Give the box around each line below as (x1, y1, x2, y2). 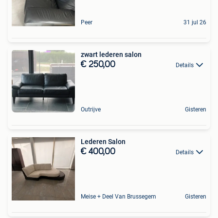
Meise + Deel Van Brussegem (81, 193, 156, 200)
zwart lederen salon (81, 50, 142, 58)
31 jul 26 (183, 18, 206, 26)
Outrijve (81, 106, 101, 113)
